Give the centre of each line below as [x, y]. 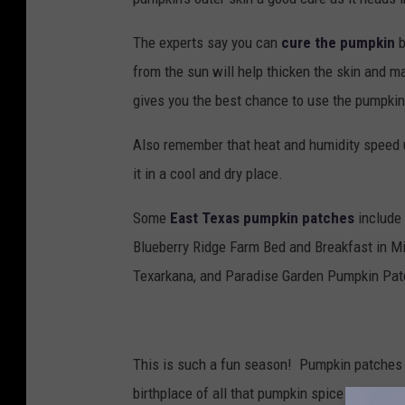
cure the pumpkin [338, 43]
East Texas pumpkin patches [262, 218]
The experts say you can [207, 43]
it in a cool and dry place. [208, 174]
